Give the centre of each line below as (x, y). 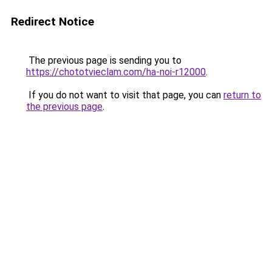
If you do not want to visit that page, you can (125, 95)
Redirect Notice (53, 22)
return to (242, 95)
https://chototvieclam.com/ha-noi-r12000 (116, 72)
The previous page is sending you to (104, 60)
